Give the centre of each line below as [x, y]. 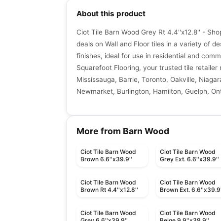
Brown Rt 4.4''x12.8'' [109, 190]
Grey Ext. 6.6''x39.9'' [190, 159]
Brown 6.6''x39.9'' [106, 159]
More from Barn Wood [123, 131]
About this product [111, 14]
